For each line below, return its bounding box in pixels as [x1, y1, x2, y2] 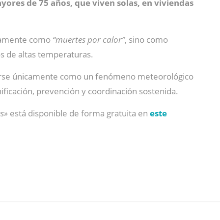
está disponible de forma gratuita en [8, 108, 148, 119]
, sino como [125, 34, 168, 45]
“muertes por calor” [51, 34, 125, 45]
